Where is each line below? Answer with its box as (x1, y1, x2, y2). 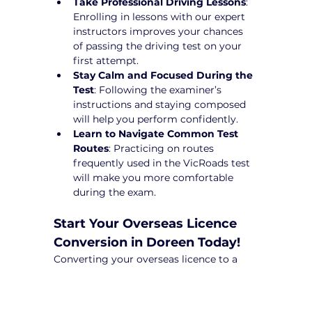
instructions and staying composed (73, 98, 249, 111)
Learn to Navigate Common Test (73, 127, 242, 141)
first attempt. (73, 54, 139, 68)
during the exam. (73, 186, 157, 199)
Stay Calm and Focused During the (73, 69, 256, 82)
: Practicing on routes (109, 142, 217, 155)
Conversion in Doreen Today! (54, 235, 241, 251)
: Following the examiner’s (94, 84, 225, 97)
